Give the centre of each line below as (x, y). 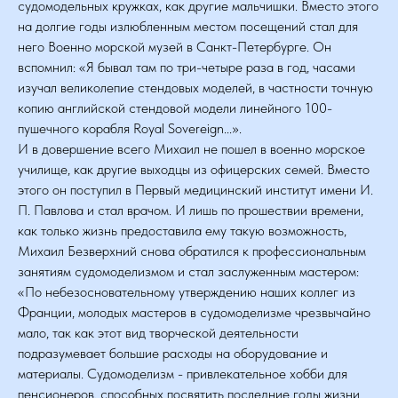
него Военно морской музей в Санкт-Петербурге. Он (175, 47)
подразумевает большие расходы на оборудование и (173, 353)
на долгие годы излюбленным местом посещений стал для (188, 26)
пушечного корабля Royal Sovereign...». (130, 128)
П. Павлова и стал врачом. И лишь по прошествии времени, (191, 210)
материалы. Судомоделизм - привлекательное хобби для (183, 374)
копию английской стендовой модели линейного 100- (175, 108)
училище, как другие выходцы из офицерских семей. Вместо (194, 169)
